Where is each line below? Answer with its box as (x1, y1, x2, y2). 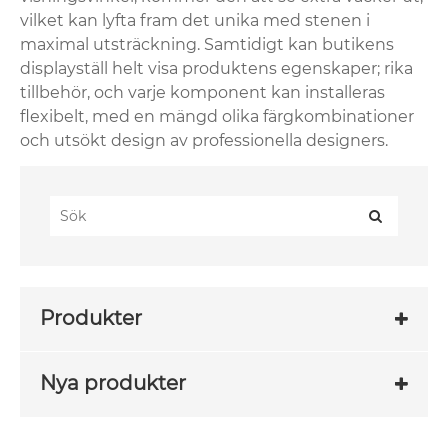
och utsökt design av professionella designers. (20, 130, 388, 150)
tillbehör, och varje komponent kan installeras (20, 82, 385, 102)
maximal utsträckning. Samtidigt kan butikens (20, 34, 394, 54)
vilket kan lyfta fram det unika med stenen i (20, 10, 370, 30)
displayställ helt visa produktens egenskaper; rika (20, 58, 413, 78)
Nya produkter (40, 371, 186, 396)
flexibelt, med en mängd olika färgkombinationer (20, 106, 414, 126)
